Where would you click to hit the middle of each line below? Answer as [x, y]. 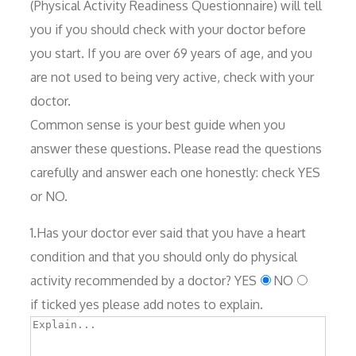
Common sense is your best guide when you [158, 124]
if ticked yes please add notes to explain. [147, 304]
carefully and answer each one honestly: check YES [175, 172]
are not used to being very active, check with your [172, 77]
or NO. [49, 196]
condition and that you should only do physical [164, 256]
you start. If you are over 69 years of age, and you [171, 53]
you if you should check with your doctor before [168, 29]
